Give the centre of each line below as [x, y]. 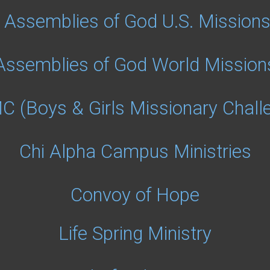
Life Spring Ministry [135, 234]
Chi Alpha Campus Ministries [135, 152]
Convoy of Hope [135, 195]
